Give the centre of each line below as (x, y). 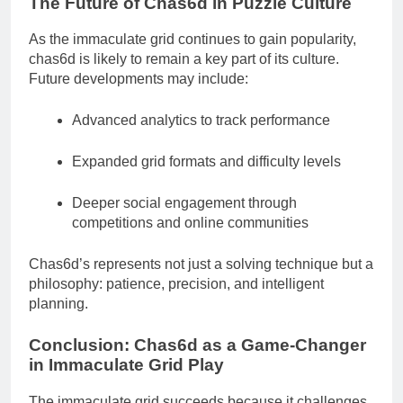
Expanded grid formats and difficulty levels (206, 162)
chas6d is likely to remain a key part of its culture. (184, 59)
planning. (58, 304)
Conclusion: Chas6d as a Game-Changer (197, 345)
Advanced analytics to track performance (201, 121)
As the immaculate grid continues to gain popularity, (193, 40)
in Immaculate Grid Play (126, 365)
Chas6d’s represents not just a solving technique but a (201, 264)
